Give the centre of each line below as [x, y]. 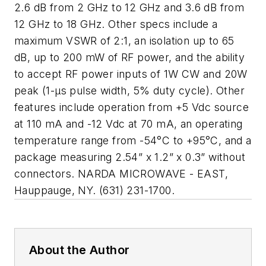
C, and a [231, 141]
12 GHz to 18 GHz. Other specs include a [116, 24]
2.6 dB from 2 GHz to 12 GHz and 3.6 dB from [129, 8]
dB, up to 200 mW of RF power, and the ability [129, 58]
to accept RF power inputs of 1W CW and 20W [131, 74]
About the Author [80, 250]
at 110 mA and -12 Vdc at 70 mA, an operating [129, 124]
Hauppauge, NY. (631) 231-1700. [94, 191]
